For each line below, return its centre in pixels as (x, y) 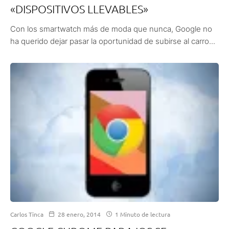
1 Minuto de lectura (142, 214)
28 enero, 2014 (79, 214)
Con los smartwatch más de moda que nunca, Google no (111, 29)
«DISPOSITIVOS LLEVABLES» (79, 9)
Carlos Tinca (27, 214)
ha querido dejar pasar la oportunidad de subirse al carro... (113, 41)
